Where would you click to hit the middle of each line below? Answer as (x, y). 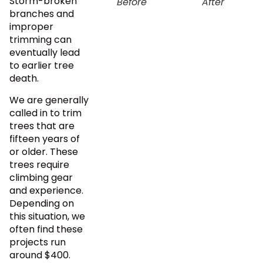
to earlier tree (42, 66)
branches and (42, 14)
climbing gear (41, 177)
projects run (38, 242)
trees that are (42, 126)
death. (24, 79)
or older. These (44, 151)
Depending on (42, 203)
